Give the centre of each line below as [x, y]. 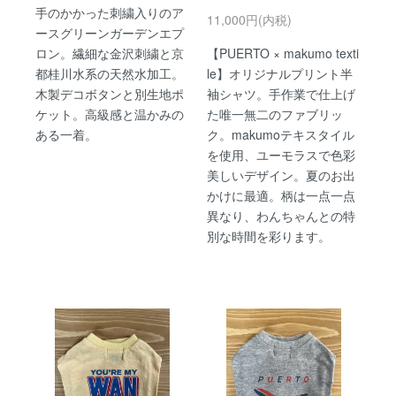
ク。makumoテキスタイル [281, 134]
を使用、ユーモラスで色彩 [281, 154]
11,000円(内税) [249, 19]
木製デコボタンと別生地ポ [110, 93]
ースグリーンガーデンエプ [110, 32]
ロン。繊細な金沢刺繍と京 [110, 53]
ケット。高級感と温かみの [110, 114]
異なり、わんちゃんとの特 [281, 215]
